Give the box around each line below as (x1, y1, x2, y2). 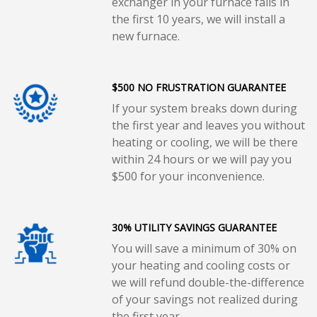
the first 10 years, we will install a (111, 11, 285, 28)
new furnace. (111, 28, 180, 45)
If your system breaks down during (111, 100, 297, 117)
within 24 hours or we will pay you (111, 151, 292, 168)
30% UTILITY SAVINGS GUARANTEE (111, 221, 277, 235)
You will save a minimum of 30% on (111, 241, 296, 257)
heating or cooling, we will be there (111, 134, 298, 151)
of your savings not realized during (111, 292, 298, 308)
